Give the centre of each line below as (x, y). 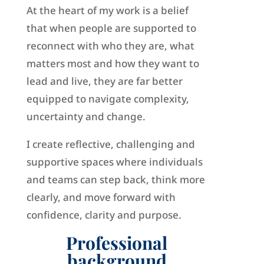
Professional (117, 243)
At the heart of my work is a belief (107, 11)
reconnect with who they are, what (110, 46)
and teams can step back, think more (115, 180)
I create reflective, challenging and (110, 144)
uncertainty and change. (86, 117)
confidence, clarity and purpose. (104, 215)
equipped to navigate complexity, (108, 99)
